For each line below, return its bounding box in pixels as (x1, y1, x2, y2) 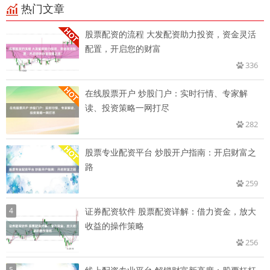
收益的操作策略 (85, 220, 144, 232)
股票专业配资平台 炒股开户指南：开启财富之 (85, 146, 256, 159)
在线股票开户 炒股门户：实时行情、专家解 (85, 87, 248, 99)
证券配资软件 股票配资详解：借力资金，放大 (85, 206, 256, 218)
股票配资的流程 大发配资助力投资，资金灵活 (85, 28, 256, 40)
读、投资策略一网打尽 (85, 102, 169, 114)
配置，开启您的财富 (85, 43, 161, 55)
